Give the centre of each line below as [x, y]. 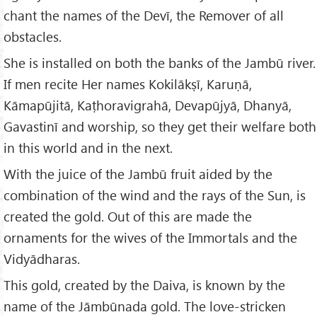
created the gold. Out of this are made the [128, 217]
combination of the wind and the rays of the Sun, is [155, 195]
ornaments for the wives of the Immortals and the [150, 238]
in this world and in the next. [88, 148]
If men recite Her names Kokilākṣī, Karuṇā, [128, 84]
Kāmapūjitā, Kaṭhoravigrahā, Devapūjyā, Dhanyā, [148, 105]
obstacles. [33, 37]
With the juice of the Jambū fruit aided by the [138, 174]
